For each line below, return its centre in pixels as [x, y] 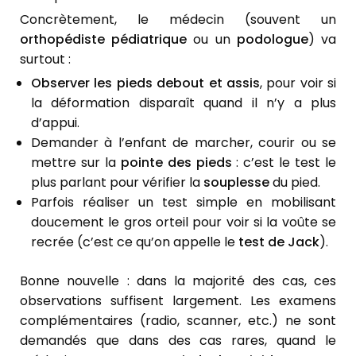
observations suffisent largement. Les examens [178, 301]
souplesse [236, 183]
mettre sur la [76, 163]
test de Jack [279, 242]
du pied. [295, 183]
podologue [272, 40]
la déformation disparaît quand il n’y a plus [184, 103]
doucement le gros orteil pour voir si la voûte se [184, 222]
